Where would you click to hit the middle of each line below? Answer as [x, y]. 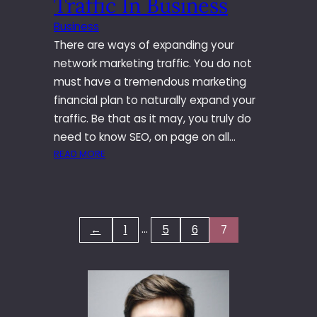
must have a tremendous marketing [150, 82]
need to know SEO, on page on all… [145, 137]
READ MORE [80, 154]
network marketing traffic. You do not [153, 64]
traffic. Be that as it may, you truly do [152, 119]
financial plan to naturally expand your [155, 100]
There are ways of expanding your [144, 45]
